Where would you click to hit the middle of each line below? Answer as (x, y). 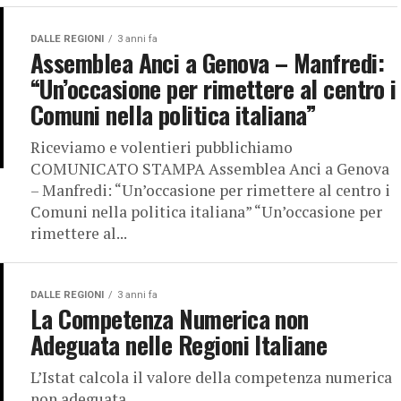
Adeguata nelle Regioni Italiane (179, 345)
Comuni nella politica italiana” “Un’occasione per (206, 212)
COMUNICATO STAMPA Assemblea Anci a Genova (210, 169)
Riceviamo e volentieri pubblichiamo (162, 147)
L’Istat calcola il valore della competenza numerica (211, 377)
